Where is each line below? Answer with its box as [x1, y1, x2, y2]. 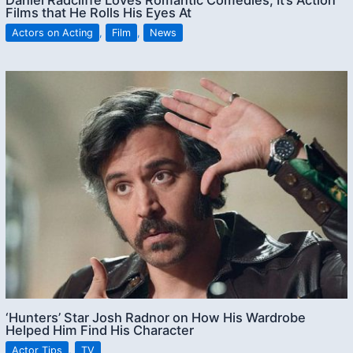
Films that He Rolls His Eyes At [6, 4, 192, 20]
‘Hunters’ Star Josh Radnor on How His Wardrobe [6, 310, 307, 326]
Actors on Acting [12, 26, 94, 39]
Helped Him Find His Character [6, 322, 195, 339]
